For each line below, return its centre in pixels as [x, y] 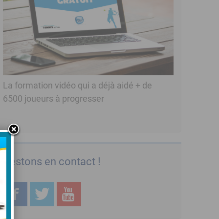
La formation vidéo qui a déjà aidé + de [78, 86]
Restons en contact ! [52, 162]
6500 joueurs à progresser [54, 99]
